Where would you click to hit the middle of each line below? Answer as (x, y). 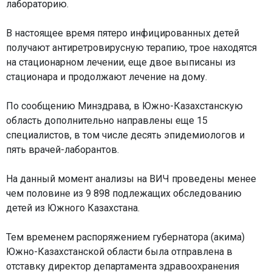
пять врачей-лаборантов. (63, 150)
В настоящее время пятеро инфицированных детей (123, 33)
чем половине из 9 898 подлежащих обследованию (124, 193)
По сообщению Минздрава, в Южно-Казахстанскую (124, 106)
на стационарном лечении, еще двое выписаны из (121, 62)
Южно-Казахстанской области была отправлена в (119, 252)
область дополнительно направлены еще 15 (107, 121)
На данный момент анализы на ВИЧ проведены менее (131, 179)
